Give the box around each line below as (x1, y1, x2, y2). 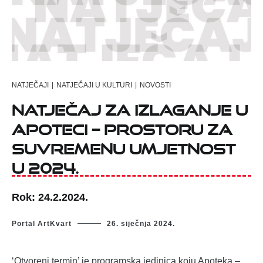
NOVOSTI (140, 80, 171, 89)
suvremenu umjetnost (12, 134, 235, 157)
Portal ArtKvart (12, 219, 72, 228)
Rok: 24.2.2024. (12, 191, 88, 204)
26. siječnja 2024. (107, 219, 175, 228)
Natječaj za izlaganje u (12, 95, 248, 119)
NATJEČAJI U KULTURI (56, 80, 132, 89)
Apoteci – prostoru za (12, 114, 232, 138)
